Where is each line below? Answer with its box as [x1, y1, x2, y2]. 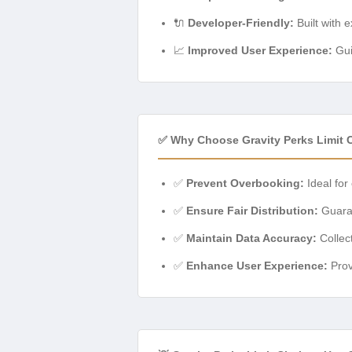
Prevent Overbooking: [186, 177, 304, 190]
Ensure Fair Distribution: [186, 204, 318, 218]
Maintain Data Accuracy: [186, 232, 317, 245]
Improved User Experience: [188, 44, 332, 57]
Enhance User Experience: [186, 259, 328, 273]
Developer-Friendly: [188, 16, 294, 30]
